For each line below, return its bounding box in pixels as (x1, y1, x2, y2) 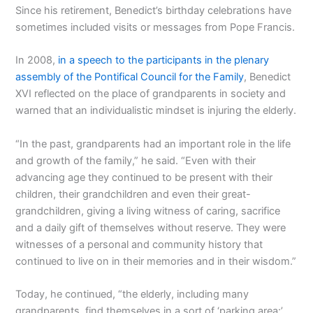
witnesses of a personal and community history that (15, 238, 263, 251)
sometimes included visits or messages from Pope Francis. (15, 20, 296, 34)
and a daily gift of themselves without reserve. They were (15, 221, 286, 234)
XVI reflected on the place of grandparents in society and (15, 87, 286, 101)
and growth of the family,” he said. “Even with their (15, 154, 256, 167)
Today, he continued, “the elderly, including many (15, 287, 249, 300)
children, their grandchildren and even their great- (15, 187, 252, 201)
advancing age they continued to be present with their (15, 170, 273, 184)
